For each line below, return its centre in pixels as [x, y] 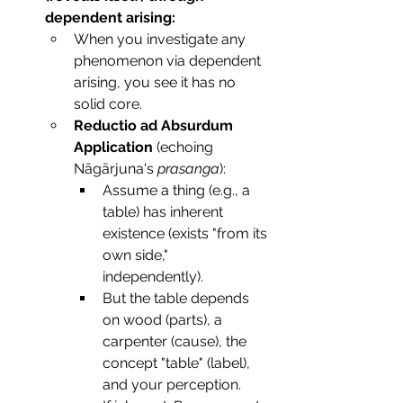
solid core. [108, 104]
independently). [153, 277]
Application [113, 148]
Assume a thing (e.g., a [178, 191]
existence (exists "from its [187, 234]
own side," [137, 255]
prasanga [188, 169]
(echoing [185, 148]
